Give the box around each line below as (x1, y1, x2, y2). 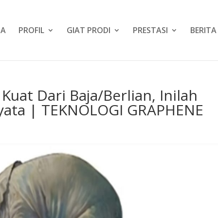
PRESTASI (133, 25, 168, 36)
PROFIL (18, 25, 44, 36)
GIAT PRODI (67, 25, 110, 36)
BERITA (190, 25, 217, 36)
